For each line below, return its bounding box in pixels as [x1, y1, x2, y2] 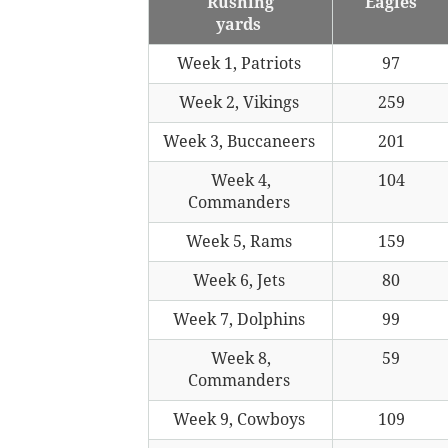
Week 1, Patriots [176, 53, 305, 73]
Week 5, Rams [185, 231, 296, 251]
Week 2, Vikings [178, 92, 303, 112]
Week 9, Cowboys [172, 409, 309, 429]
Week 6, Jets [192, 270, 289, 290]
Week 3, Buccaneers [162, 131, 319, 151]
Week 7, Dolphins [172, 309, 309, 329]
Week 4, [210, 170, 271, 190]
